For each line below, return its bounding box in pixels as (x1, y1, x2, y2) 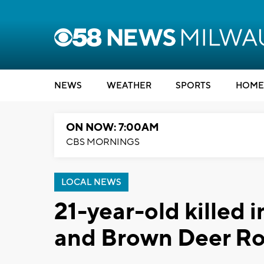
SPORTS (176, 80, 211, 91)
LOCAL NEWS (61, 177, 121, 188)
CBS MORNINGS (66, 136, 140, 148)
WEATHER (106, 80, 151, 91)
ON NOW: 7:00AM (66, 121, 159, 134)
